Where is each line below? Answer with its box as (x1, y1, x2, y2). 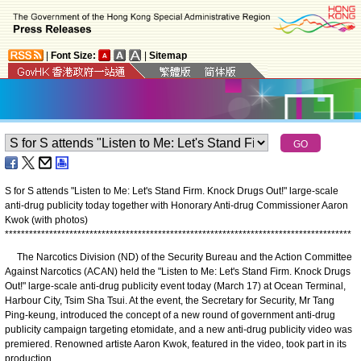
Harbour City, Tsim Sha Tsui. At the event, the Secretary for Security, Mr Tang (5, 294, 334, 306)
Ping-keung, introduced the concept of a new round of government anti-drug (5, 309, 335, 321)
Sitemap (149, 49, 187, 61)
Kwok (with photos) (5, 214, 88, 226)
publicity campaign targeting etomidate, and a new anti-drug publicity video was (5, 323, 352, 335)
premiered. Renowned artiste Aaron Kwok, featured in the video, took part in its (5, 338, 346, 350)
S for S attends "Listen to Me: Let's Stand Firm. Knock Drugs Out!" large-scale (5, 185, 338, 197)
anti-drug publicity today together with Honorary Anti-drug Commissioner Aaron (5, 199, 348, 211)
